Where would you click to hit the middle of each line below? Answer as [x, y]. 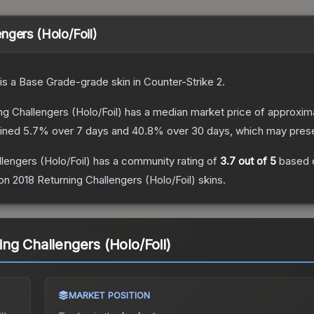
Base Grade [47, 82]
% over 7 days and [85, 131]
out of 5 [256, 161]
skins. [211, 180]
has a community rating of [155, 161]
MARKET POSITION [109, 295]
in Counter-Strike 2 [176, 82]
